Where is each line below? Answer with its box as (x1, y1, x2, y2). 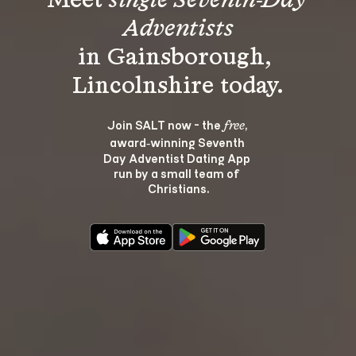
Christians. (147, 180, 209, 195)
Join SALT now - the (106, 116, 223, 132)
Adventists (122, 17, 234, 41)
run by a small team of (114, 164, 242, 180)
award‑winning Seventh (109, 133, 247, 149)
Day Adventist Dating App (103, 149, 253, 165)
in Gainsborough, (78, 45, 278, 70)
